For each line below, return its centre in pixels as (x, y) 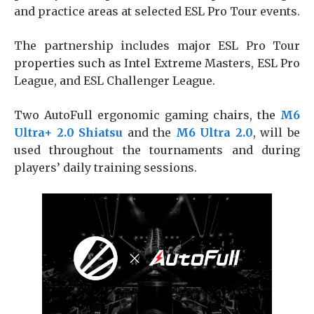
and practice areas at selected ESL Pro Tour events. (157, 11)
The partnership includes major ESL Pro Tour (157, 46)
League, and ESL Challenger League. (115, 81)
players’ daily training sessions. (107, 168)
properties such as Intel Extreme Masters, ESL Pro (157, 63)
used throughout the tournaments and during (157, 150)
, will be (277, 132)
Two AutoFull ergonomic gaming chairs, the (147, 115)
